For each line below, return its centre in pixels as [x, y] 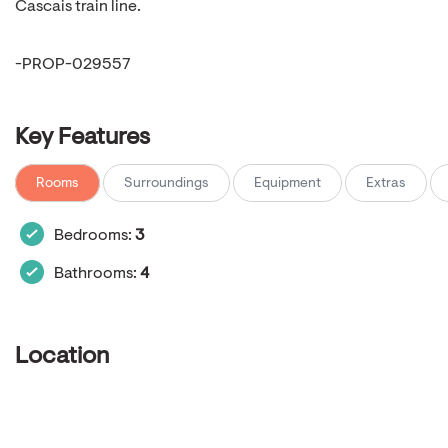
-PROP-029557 [73, 65]
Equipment [287, 184]
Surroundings [166, 184]
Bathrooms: [97, 274]
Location [62, 357]
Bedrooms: [94, 236]
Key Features [82, 138]
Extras [386, 184]
